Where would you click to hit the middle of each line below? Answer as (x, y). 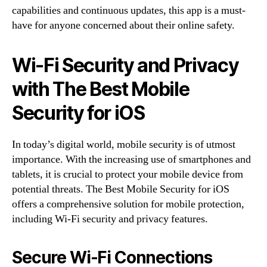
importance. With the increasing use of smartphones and (131, 159)
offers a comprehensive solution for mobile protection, (128, 204)
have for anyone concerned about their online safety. (123, 25)
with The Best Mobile (101, 89)
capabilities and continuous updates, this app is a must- (129, 10)
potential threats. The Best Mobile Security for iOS (121, 189)
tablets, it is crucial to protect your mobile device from (128, 174)
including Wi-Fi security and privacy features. (110, 219)
